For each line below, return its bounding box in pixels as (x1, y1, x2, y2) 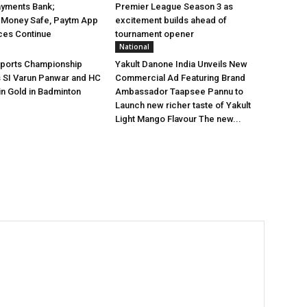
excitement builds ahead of (115, 15, 227, 26)
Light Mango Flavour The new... (115, 114, 241, 125)
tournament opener (115, 29, 194, 40)
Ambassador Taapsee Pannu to (115, 86, 243, 97)
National (119, 42, 149, 52)
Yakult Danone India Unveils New (115, 59, 247, 70)
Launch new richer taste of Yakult (115, 100, 251, 111)
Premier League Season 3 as (115, 1, 233, 12)
